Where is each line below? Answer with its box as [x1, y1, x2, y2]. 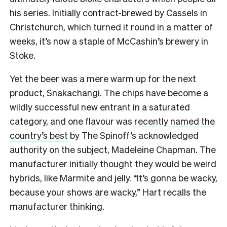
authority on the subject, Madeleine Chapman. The [10, 143, 216, 155]
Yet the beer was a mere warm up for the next [10, 72, 196, 84]
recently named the [134, 115, 215, 127]
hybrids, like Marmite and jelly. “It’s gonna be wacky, [10, 171, 217, 183]
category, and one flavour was [10, 115, 134, 127]
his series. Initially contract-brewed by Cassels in [10, 6, 207, 18]
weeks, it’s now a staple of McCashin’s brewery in [10, 34, 208, 47]
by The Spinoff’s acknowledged [68, 129, 199, 141]
